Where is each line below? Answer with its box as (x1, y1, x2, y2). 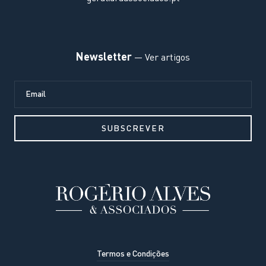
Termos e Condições (97, 250, 169, 259)
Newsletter (76, 52, 132, 64)
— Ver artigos (132, 53, 190, 64)
